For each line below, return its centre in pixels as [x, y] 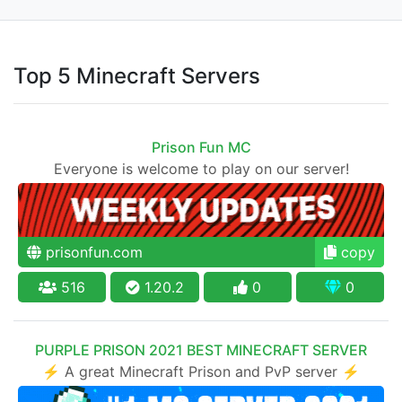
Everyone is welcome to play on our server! [201, 168]
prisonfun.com [92, 252]
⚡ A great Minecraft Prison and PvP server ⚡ [201, 371]
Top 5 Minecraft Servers [137, 75]
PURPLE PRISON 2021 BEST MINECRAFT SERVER [201, 350]
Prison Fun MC [201, 147]
